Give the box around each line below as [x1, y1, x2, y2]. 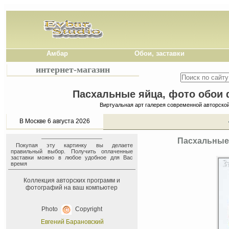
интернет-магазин [36, 64, 110, 75]
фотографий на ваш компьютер [26, 184, 118, 191]
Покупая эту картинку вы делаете [16, 142, 133, 148]
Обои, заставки [134, 50, 185, 57]
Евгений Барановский [41, 218, 104, 225]
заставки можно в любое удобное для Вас [11, 154, 133, 161]
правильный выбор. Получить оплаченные [11, 148, 133, 154]
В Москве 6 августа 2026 [19, 118, 90, 125]
